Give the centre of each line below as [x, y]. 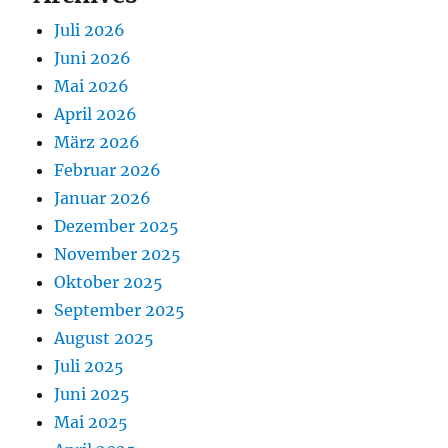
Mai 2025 [91, 422]
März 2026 [97, 142]
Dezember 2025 [117, 226]
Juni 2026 [93, 58]
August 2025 [104, 338]
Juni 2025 [92, 394]
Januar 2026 [103, 198]
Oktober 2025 [109, 282]
